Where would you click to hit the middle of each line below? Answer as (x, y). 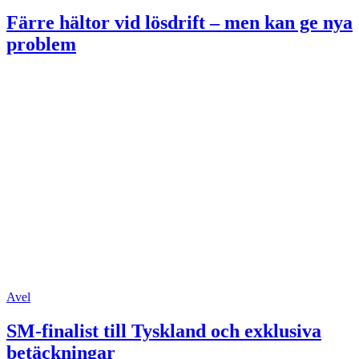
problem (41, 44)
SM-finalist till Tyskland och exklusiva (164, 331)
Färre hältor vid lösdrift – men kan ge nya (179, 23)
